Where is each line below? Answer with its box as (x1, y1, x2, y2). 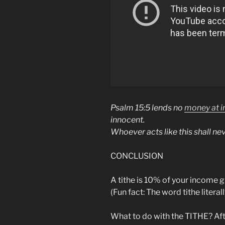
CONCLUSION (110, 151, 163, 161)
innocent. (110, 115, 145, 125)
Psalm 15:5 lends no (110, 102, 184, 113)
